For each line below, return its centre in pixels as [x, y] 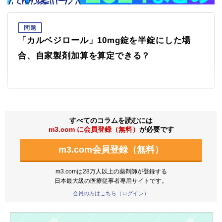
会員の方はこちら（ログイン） [111, 193]
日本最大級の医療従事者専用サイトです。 [111, 181]
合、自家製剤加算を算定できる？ [84, 55]
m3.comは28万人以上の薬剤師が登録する [111, 171]
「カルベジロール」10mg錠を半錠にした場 [105, 40]
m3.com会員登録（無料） [111, 149]
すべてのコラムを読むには [111, 120]
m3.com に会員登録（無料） [94, 129]
